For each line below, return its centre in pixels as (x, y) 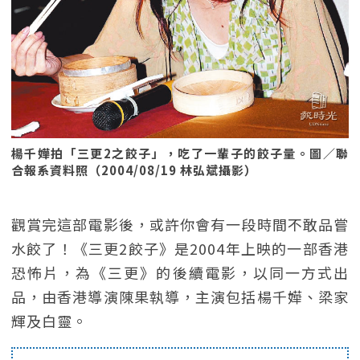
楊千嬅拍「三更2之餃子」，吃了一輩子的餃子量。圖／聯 (180, 153)
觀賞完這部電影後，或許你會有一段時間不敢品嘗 (180, 224)
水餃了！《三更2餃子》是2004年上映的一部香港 (180, 248)
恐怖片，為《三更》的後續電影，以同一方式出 (180, 272)
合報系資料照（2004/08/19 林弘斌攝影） (134, 170)
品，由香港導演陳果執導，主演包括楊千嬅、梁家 (180, 297)
